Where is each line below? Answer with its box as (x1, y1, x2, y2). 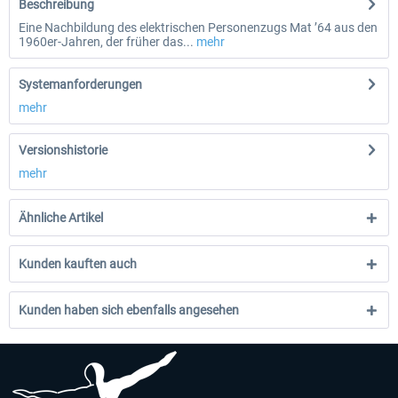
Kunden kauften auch (19, 257, 137, 271)
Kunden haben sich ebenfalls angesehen (19, 303, 239, 317)
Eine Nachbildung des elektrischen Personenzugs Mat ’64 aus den (19, 20, 378, 35)
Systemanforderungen (19, 77, 142, 92)
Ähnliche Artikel (19, 211, 103, 225)
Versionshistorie (19, 143, 107, 157)
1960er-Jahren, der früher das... (19, 35, 194, 49)
